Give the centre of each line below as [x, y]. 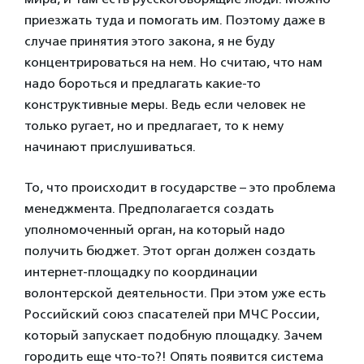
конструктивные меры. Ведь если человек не [165, 104]
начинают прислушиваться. [110, 146]
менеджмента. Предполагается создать [149, 208]
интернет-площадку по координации [141, 271]
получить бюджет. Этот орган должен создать [170, 250]
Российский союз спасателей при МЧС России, [172, 314]
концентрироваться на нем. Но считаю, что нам [173, 62]
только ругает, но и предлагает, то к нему [154, 125]
